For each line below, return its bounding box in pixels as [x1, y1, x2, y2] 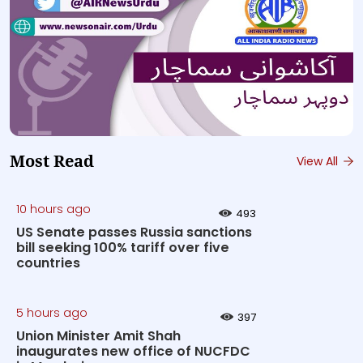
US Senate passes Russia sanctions [16, 223, 252, 241]
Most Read [10, 152, 94, 171]
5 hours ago [16, 305, 88, 321]
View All [297, 152, 341, 169]
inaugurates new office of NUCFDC [16, 342, 250, 361]
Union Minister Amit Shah [16, 327, 181, 345]
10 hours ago [16, 201, 91, 217]
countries [16, 254, 80, 272]
